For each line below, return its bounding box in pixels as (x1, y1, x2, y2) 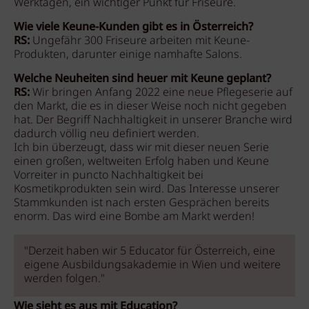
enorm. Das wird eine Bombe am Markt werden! (14, 208, 255, 226)
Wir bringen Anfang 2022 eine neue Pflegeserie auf (32, 84, 292, 102)
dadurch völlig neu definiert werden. (14, 126, 199, 143)
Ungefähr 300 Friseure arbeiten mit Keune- (32, 32, 250, 50)
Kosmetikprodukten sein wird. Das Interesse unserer (14, 181, 279, 199)
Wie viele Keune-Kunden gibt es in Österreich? (14, 19, 253, 37)
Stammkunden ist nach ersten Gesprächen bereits (14, 195, 270, 212)
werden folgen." (24, 270, 105, 288)
